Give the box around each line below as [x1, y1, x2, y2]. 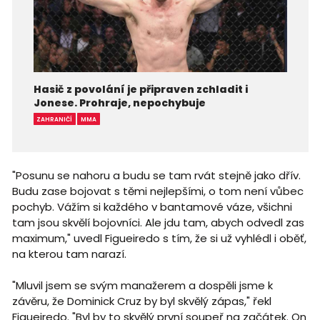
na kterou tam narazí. [11, 246, 129, 261]
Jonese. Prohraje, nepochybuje [33, 95, 206, 110]
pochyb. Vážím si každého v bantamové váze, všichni [11, 199, 292, 214]
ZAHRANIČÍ [36, 114, 73, 124]
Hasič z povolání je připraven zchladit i [33, 81, 248, 96]
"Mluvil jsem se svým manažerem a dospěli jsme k [11, 277, 273, 293]
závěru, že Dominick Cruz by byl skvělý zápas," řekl [11, 293, 271, 309]
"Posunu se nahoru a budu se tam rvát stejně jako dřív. [11, 167, 301, 183]
